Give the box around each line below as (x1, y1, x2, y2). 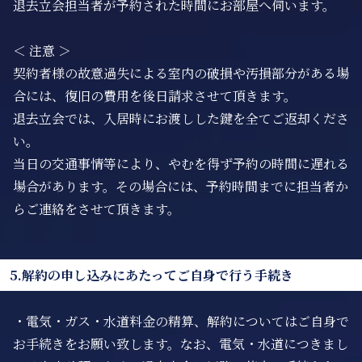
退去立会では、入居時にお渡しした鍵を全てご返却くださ (13, 109, 349, 128)
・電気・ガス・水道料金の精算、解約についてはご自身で (13, 312, 349, 330)
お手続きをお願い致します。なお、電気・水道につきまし (13, 335, 348, 353)
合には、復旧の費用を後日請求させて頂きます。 (13, 86, 297, 105)
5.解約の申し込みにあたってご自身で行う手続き (10, 266, 293, 284)
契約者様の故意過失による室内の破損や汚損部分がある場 (13, 64, 349, 82)
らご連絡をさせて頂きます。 (13, 200, 180, 218)
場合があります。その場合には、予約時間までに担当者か (13, 177, 348, 196)
